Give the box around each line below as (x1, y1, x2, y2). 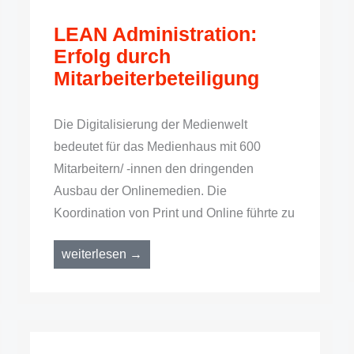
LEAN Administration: (54, 23, 258, 45)
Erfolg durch (54, 45, 171, 67)
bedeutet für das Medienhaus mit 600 (54, 140, 262, 153)
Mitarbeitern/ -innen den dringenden (54, 162, 254, 175)
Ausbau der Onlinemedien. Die (54, 184, 228, 198)
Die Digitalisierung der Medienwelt (54, 118, 248, 131)
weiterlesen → (62, 247, 143, 261)
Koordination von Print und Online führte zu (54, 206, 296, 220)
